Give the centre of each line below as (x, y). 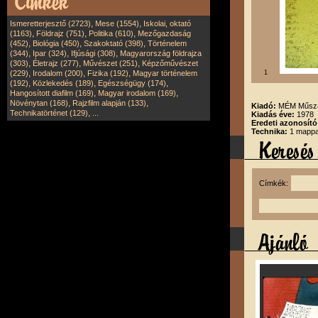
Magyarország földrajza (161, 53)
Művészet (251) (110, 63)
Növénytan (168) (39, 103)
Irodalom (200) (58, 73)
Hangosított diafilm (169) (52, 93)
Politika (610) (111, 33)
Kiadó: (265, 106)
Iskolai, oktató (167, 23)
